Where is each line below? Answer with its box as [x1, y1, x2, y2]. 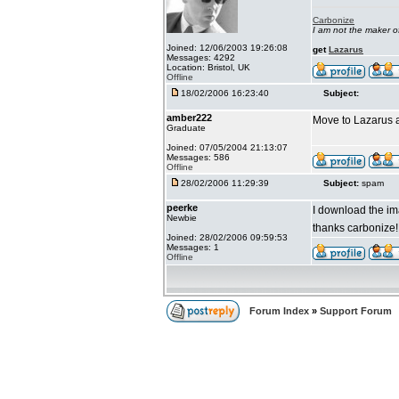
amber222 [167, 112, 212, 123]
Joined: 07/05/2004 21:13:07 [167, 142, 288, 152]
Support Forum [320, 305, 392, 316]
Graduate [167, 123, 206, 133]
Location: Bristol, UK [167, 62, 250, 72]
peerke [167, 202, 198, 213]
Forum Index [249, 305, 312, 316]
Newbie [167, 213, 197, 223]
